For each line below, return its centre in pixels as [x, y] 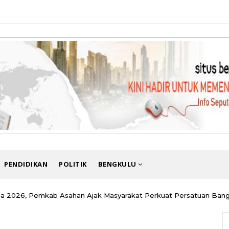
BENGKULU [118, 164]
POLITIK [73, 164]
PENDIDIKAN [26, 164]
